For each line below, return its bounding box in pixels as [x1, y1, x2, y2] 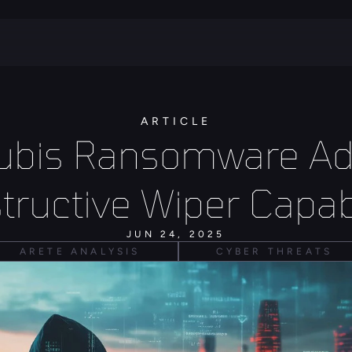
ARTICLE [141, 115, 211, 128]
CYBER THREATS [215, 246, 333, 257]
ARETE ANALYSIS [19, 246, 141, 257]
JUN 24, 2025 [126, 229, 225, 240]
